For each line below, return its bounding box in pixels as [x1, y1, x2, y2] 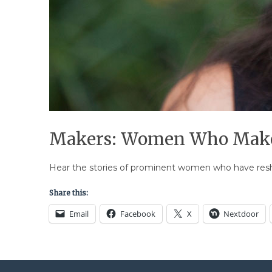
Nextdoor [223, 208, 259, 220]
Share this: [49, 188, 88, 198]
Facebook [120, 208, 155, 220]
